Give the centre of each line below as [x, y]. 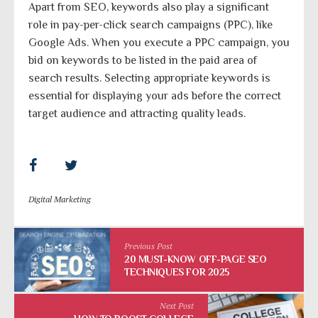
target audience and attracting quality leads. [137, 113]
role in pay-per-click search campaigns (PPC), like [150, 24]
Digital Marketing [60, 199]
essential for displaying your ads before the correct [155, 95]
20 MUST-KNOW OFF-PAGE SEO [196, 259]
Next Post [177, 305]
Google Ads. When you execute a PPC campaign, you [159, 42]
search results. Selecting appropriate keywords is [149, 78]
